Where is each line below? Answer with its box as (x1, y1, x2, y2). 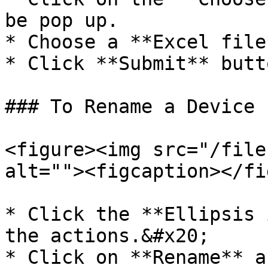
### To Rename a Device (5, 96, 255, 117)
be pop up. (5, 10, 118, 31)
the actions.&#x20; (5, 225, 209, 246)
